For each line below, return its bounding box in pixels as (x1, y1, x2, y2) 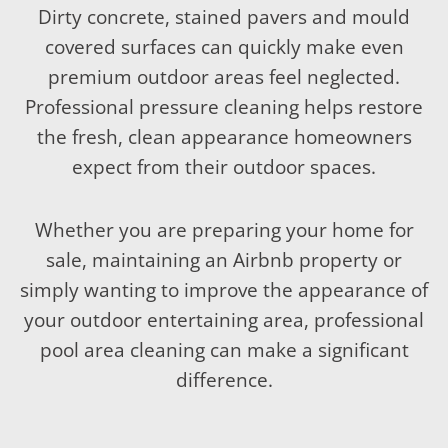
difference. (175, 367, 273, 394)
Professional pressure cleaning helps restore (25, 94, 423, 120)
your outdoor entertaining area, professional (24, 307, 424, 334)
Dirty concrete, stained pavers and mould (38, 4, 410, 30)
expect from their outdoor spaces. (72, 154, 376, 180)
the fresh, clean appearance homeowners (36, 124, 412, 150)
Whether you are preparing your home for (34, 217, 414, 244)
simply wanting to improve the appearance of (20, 277, 428, 304)
